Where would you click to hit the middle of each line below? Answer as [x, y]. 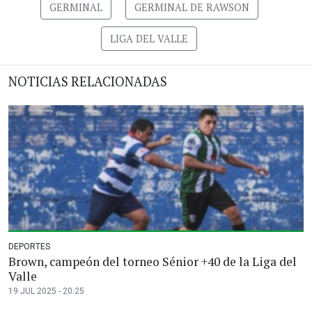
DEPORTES [29, 247]
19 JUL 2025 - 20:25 [46, 291]
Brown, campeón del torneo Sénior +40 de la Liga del [153, 262]
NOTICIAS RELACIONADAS [88, 82]
